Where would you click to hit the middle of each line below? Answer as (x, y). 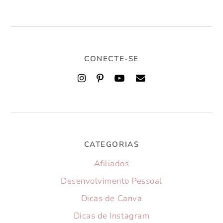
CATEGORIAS (111, 144)
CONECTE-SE (111, 58)
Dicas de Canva (111, 198)
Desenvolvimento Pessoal (111, 181)
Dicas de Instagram (111, 216)
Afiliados (111, 163)
